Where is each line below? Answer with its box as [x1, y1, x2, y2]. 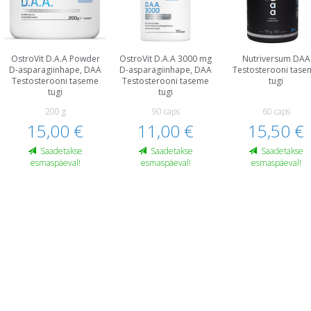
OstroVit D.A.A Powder [10, 53, 100, 65]
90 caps [151, 106, 180, 117]
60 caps [262, 106, 290, 117]
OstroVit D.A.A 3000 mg [119, 53, 212, 65]
